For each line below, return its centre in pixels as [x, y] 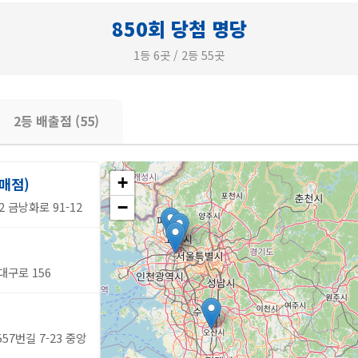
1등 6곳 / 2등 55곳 [179, 55]
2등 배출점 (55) [56, 121]
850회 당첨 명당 [179, 28]
